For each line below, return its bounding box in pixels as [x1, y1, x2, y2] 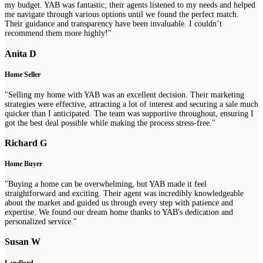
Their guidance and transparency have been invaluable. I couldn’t [5, 19, 222, 29]
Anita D [5, 48, 36, 59]
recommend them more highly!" [5, 29, 112, 38]
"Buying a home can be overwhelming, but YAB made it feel [5, 179, 207, 188]
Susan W [5, 236, 41, 248]
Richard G [5, 137, 47, 149]
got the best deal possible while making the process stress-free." [5, 118, 215, 127]
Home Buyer [5, 160, 42, 168]
